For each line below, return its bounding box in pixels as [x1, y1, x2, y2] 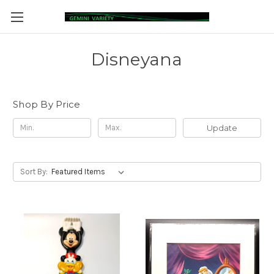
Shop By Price [13, 98, 81, 110]
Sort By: [20, 166, 48, 176]
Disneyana [91, 49, 183, 70]
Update [206, 122, 237, 133]
